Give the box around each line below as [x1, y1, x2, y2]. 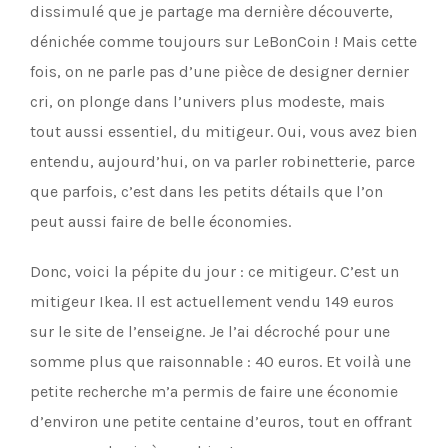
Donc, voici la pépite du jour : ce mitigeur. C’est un [30, 262, 399, 281]
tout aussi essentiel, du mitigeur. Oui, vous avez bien [30, 122, 417, 141]
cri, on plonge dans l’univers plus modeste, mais [30, 92, 385, 111]
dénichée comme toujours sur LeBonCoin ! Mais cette [30, 32, 417, 51]
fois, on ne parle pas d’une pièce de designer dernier [30, 62, 409, 81]
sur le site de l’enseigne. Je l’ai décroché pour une [30, 322, 390, 341]
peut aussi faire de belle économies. [30, 212, 291, 231]
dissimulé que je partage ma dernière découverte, [30, 2, 393, 21]
